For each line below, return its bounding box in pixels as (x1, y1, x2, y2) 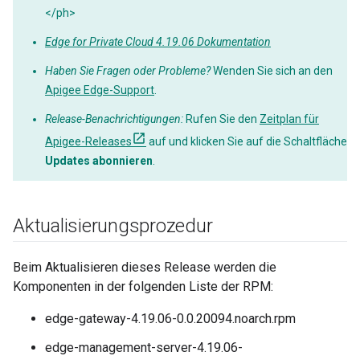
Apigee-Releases (45, 135, 132, 148)
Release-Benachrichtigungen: (45, 112, 183, 125)
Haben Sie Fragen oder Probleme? (45, 64, 211, 77)
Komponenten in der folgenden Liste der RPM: (13, 279, 273, 294)
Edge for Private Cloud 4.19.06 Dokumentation (45, 35, 271, 48)
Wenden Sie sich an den (211, 64, 333, 77)
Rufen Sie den (183, 112, 260, 125)
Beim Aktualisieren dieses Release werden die (13, 260, 276, 275)
